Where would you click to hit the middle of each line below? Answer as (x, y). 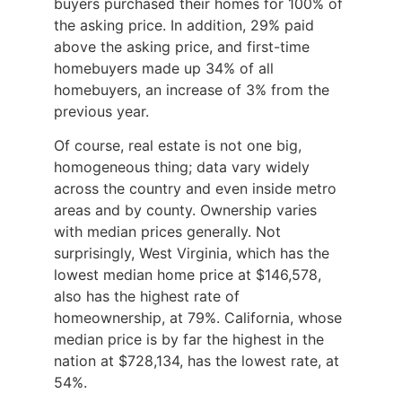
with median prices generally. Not (167, 231)
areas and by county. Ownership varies (185, 210)
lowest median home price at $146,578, (188, 274)
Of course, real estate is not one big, (178, 145)
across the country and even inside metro (195, 188)
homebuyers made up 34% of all (164, 68)
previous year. (101, 111)
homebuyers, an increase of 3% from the (192, 89)
